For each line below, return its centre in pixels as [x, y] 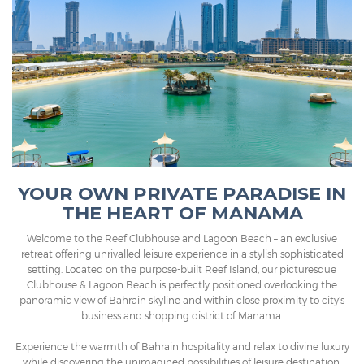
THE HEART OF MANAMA [182, 213]
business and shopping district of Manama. [182, 316]
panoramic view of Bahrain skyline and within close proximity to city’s [182, 300]
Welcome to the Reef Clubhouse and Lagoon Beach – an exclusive [182, 238]
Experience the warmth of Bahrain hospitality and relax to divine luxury [182, 347]
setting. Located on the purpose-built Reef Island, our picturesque [182, 269]
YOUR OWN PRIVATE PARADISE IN [182, 194]
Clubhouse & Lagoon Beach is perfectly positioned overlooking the [182, 285]
